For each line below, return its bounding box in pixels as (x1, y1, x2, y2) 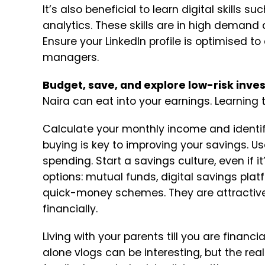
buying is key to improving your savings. (43, 138, 251, 153)
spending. (43, 154, 96, 169)
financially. (43, 202, 98, 216)
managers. (43, 50, 99, 65)
